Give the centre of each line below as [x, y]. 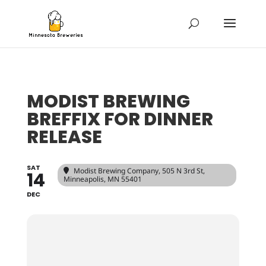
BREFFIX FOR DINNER [120, 119]
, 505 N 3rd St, [181, 171]
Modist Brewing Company [116, 171]
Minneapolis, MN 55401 [102, 179]
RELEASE [64, 137]
